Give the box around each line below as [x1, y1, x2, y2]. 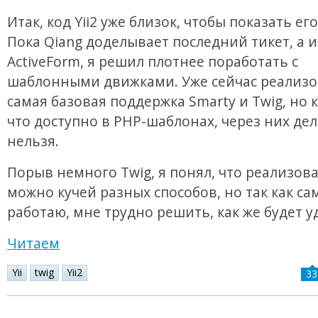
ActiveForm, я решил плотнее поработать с [7, 52, 298, 72]
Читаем [7, 234, 60, 253]
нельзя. [7, 131, 59, 151]
